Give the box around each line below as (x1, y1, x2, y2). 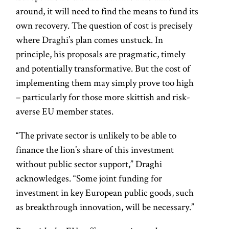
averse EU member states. (16, 104, 114, 118)
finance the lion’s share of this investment (16, 143, 174, 156)
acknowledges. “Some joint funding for (16, 172, 163, 185)
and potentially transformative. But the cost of (16, 61, 191, 75)
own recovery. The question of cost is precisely (16, 18, 193, 32)
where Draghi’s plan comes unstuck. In (16, 33, 164, 46)
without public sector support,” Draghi (16, 157, 163, 171)
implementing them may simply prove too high (16, 76, 194, 89)
